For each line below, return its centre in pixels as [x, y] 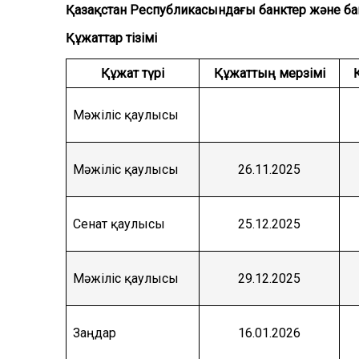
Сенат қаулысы [119, 224]
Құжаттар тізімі [111, 38]
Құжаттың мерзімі [269, 74]
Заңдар [95, 333]
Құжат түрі [133, 74]
